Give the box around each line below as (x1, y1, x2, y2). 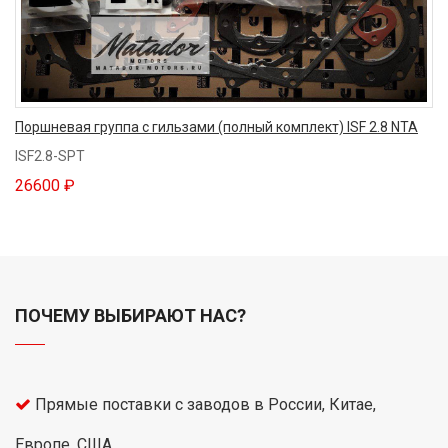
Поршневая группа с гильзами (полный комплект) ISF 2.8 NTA (15, 118, 418, 135)
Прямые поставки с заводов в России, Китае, (35, 394, 376, 414)
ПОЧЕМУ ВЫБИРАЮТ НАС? (15, 304, 246, 326)
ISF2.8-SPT (15, 147, 85, 164)
